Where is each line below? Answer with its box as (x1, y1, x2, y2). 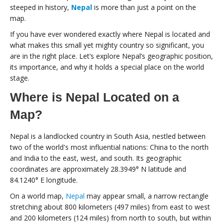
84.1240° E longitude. (10, 175, 78, 185)
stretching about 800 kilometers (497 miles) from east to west (10, 202, 210, 212)
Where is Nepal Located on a (10, 90, 179, 105)
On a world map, (10, 191, 66, 201)
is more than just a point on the (92, 2, 196, 12)
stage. (10, 73, 29, 83)
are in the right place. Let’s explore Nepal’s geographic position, (10, 51, 213, 61)
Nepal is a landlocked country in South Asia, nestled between (10, 131, 206, 141)
